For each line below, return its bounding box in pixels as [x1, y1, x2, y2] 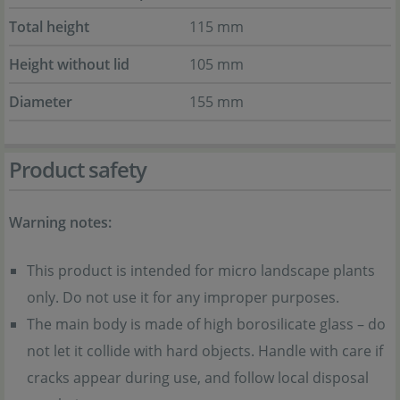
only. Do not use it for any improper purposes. [27, 287, 339, 307]
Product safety [9, 154, 146, 184]
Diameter [9, 92, 72, 112]
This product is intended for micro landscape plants [27, 261, 375, 280]
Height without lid [9, 54, 129, 74]
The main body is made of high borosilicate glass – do [27, 314, 386, 334]
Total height [9, 17, 89, 37]
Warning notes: [9, 212, 112, 232]
